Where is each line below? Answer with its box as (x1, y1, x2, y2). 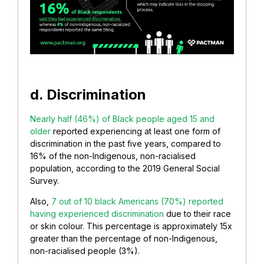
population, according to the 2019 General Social (30, 163, 220, 173)
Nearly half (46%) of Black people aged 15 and (30, 113, 214, 124)
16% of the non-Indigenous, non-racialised (30, 150, 196, 161)
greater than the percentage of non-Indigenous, (30, 233, 217, 244)
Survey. (30, 175, 59, 186)
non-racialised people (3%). (30, 246, 142, 256)
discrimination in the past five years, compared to (30, 138, 221, 148)
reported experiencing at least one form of (51, 126, 220, 136)
